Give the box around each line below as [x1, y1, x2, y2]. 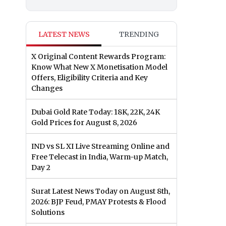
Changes [31, 84, 63, 93]
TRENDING [119, 30, 159, 39]
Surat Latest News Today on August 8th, [31, 187, 170, 196]
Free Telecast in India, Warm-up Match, [31, 152, 168, 162]
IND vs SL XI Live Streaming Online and [31, 142, 169, 151]
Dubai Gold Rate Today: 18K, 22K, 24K [31, 107, 160, 117]
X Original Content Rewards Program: [31, 52, 165, 62]
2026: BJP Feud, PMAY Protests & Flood [31, 197, 166, 207]
